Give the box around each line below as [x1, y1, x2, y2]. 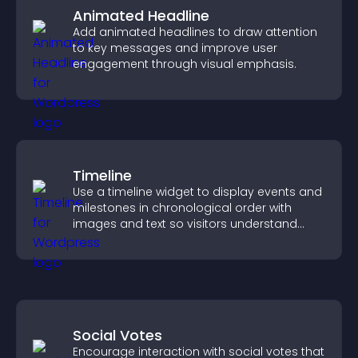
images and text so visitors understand [73, 216, 297, 232]
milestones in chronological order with [73, 200, 292, 216]
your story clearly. [73, 232, 173, 248]
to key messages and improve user [73, 40, 277, 56]
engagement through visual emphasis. [73, 56, 296, 72]
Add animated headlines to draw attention [73, 24, 317, 40]
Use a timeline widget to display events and [73, 184, 322, 200]
